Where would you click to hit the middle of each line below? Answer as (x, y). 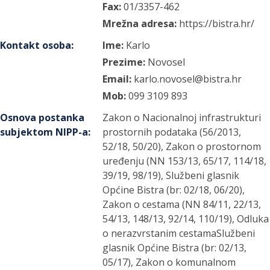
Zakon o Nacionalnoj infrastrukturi (182, 118)
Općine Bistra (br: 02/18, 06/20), (174, 190)
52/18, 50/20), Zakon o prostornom (182, 146)
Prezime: (124, 62)
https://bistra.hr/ (217, 24)
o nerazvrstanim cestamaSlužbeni (179, 233)
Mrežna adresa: (140, 24)
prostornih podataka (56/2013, (172, 132)
